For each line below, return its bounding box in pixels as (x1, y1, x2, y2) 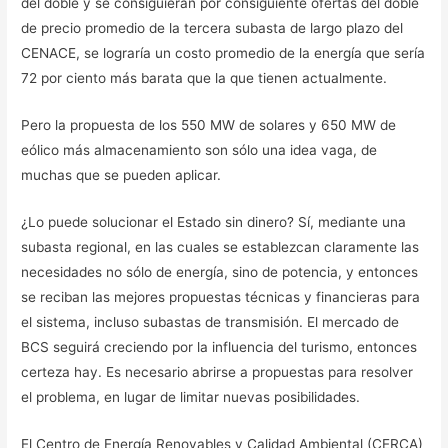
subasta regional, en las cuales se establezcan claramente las (21, 239, 420, 255)
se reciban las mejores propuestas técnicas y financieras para (21, 289, 421, 305)
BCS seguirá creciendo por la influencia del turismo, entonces (21, 339, 418, 355)
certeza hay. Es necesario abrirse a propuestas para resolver (21, 364, 414, 380)
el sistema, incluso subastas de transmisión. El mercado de (21, 314, 400, 330)
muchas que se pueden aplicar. (21, 167, 222, 184)
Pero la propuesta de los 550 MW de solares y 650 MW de (21, 117, 397, 134)
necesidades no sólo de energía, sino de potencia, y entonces (21, 264, 419, 280)
